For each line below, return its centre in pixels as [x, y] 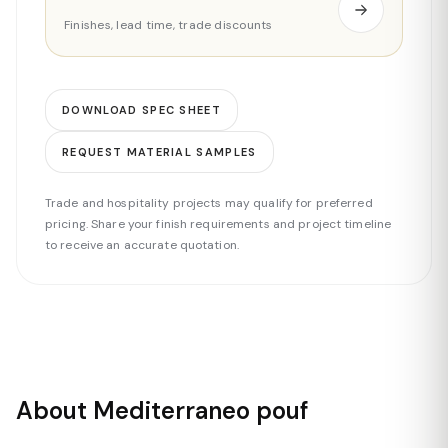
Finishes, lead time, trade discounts [168, 25]
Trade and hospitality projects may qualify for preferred [209, 203]
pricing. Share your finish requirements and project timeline [218, 224]
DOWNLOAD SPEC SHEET [142, 110]
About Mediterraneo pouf [162, 410]
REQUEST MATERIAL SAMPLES [159, 152]
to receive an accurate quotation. [142, 245]
